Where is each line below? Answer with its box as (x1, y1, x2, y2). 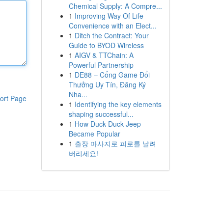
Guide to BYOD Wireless (68, 40, 144, 50)
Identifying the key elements (74, 99, 162, 109)
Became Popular (68, 129, 120, 138)
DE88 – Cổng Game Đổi (74, 70, 150, 80)
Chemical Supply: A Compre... (68, 1, 162, 11)
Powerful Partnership (68, 60, 134, 70)
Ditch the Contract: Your (74, 30, 149, 40)
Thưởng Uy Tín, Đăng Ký (68, 80, 146, 89)
